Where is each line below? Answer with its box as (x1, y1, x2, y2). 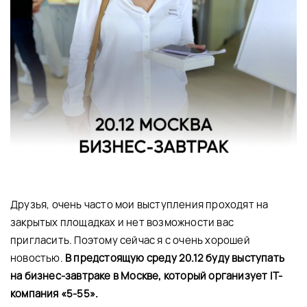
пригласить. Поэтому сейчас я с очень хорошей (10, 233, 250, 248)
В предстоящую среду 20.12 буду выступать (65, 251, 285, 266)
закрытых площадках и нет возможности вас (10, 215, 234, 230)
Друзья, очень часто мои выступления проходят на (10, 197, 269, 212)
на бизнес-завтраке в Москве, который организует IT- (10, 269, 283, 284)
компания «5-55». (10, 286, 99, 302)
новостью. (10, 251, 65, 266)
